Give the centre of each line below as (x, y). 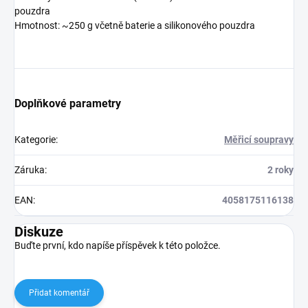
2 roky (280, 169)
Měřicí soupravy (259, 139)
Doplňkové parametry (68, 103)
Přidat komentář (59, 293)
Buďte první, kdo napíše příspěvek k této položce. (118, 245)
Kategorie (35, 139)
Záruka (30, 169)
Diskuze (39, 231)
